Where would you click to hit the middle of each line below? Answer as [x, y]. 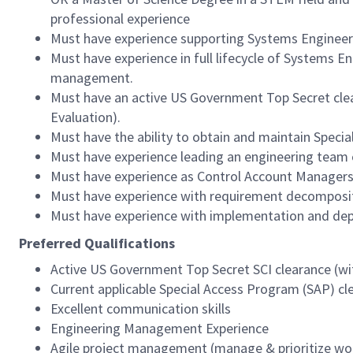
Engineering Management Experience [160, 328]
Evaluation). [85, 117]
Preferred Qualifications [97, 243]
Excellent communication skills [141, 308]
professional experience [120, 19]
